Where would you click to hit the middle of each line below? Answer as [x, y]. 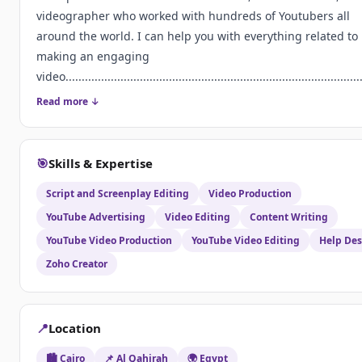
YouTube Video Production [109, 241]
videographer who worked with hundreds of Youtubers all [193, 16]
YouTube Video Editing [246, 241]
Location [75, 328]
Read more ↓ [68, 102]
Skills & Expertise [101, 164]
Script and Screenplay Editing [118, 194]
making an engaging [93, 57]
